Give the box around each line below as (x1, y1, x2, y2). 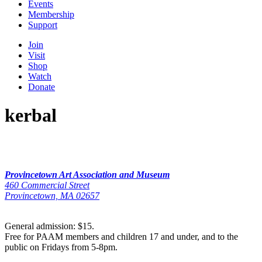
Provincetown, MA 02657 (5, 190, 99, 201)
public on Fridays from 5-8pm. (5, 242, 118, 252)
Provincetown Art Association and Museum (5, 169, 170, 180)
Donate (28, 82, 55, 92)
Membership (28, 9, 74, 19)
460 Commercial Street (5, 180, 89, 190)
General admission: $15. (5, 220, 94, 231)
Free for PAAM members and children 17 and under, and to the (5, 231, 238, 242)
